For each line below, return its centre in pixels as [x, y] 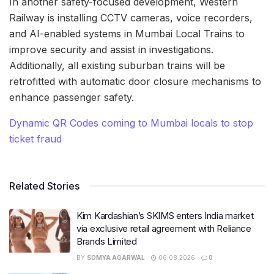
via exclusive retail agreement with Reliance [164, 228]
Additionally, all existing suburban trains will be [117, 65]
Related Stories [44, 186]
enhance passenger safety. [72, 97]
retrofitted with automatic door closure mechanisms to [135, 81]
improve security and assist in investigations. [111, 49]
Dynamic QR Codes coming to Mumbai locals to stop [131, 123]
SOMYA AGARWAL [116, 257]
